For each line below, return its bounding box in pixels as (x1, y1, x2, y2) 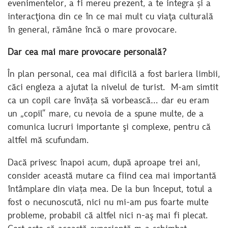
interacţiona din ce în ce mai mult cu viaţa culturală (8, 12, 213, 22)
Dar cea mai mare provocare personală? (8, 48, 169, 58)
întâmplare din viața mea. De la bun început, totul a (8, 185, 212, 194)
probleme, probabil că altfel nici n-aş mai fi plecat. (8, 211, 208, 221)
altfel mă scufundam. (8, 136, 89, 146)
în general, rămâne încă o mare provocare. (8, 25, 177, 35)
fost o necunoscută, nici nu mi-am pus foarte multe (8, 198, 209, 208)
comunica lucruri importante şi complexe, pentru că (8, 123, 211, 133)
